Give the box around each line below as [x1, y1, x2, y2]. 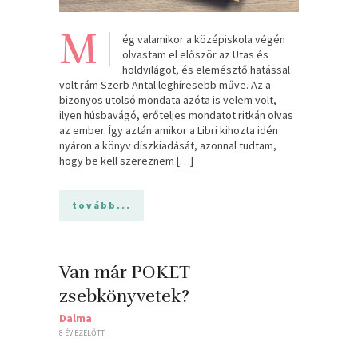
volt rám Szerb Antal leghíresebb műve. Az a [59, 78, 271, 93]
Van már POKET [59, 261, 189, 284]
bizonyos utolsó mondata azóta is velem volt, [59, 93, 276, 108]
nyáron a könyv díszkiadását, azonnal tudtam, [59, 138, 276, 153]
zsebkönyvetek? [59, 285, 189, 308]
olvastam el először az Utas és [122, 47, 268, 62]
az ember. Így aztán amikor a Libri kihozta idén [59, 123, 278, 138]
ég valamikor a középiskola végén [122, 32, 285, 47]
